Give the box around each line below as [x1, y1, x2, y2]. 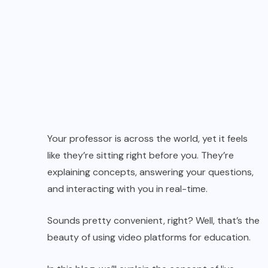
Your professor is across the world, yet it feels [47, 132, 248, 145]
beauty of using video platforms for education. [47, 231, 251, 244]
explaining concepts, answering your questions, [47, 166, 254, 179]
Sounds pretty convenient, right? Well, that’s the [47, 214, 260, 227]
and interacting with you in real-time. [47, 182, 210, 196]
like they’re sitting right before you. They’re [47, 149, 234, 162]
